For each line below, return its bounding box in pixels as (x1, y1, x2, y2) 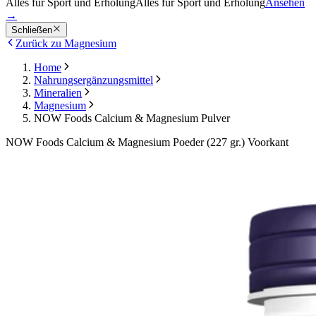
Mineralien (34, 87, 82, 99)
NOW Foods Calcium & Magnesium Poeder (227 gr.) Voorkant (6, 136, 288, 149)
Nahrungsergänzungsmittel (34, 74, 153, 87)
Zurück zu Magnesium (16, 37, 116, 50)
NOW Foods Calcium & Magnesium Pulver (34, 112, 230, 125)
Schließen (11, 25, 52, 36)
